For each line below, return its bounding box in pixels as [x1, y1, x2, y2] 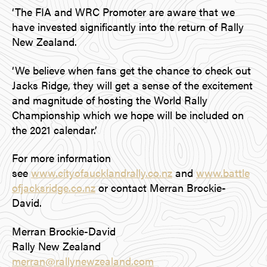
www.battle [196, 165, 250, 181]
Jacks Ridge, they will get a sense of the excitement [12, 77, 253, 92]
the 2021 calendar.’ [12, 122, 97, 137]
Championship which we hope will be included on [12, 107, 244, 122]
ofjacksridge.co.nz [12, 180, 95, 195]
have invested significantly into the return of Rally [12, 19, 244, 35]
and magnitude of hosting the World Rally [12, 92, 207, 107]
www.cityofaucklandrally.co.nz [31, 165, 172, 181]
